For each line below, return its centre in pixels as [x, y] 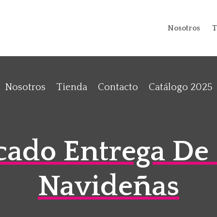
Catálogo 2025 [180, 87]
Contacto [118, 87]
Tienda [72, 87]
